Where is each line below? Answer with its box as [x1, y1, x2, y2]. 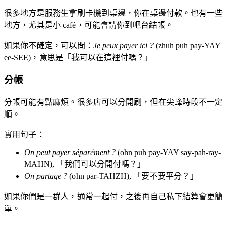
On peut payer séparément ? [24, 148, 116, 157]
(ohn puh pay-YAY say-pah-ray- [116, 148, 221, 157]
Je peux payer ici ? [93, 41, 154, 50]
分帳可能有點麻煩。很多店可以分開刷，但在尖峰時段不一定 [4, 98, 223, 107]
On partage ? [24, 172, 67, 181]
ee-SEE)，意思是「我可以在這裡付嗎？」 [4, 53, 153, 62]
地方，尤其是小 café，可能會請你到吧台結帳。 [4, 20, 173, 29]
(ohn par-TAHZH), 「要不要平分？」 [67, 172, 198, 181]
